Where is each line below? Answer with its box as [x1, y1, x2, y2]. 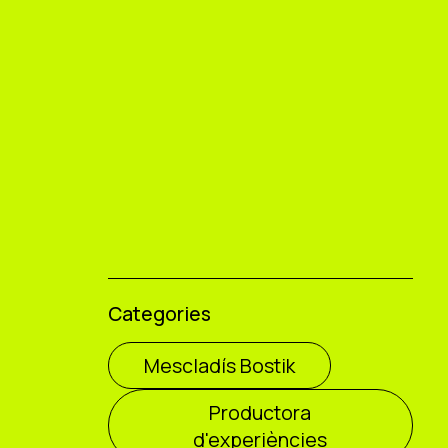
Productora [209, 398, 312, 426]
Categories [107, 299, 211, 327]
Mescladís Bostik [143, 352, 295, 380]
